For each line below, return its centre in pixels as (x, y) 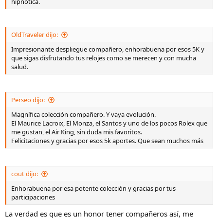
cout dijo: (25, 174)
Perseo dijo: (28, 100)
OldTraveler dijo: (35, 35)
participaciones (33, 197)
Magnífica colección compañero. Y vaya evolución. (83, 114)
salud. (20, 67)
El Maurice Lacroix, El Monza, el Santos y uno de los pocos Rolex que (109, 123)
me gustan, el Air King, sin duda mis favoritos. (77, 132)
